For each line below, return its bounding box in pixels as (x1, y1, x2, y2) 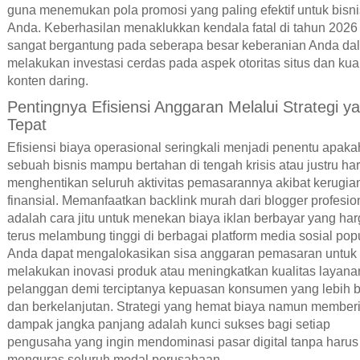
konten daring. (6, 74, 88, 88)
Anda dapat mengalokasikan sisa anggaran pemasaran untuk (6, 246, 357, 260)
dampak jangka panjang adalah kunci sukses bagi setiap (6, 317, 330, 331)
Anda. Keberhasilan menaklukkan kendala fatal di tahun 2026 (6, 21, 358, 35)
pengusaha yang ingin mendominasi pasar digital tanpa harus (6, 334, 358, 349)
